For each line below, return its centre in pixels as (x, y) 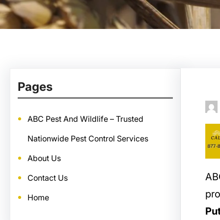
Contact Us (48, 178)
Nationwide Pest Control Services (88, 138)
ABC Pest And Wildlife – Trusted (85, 119)
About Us (44, 158)
